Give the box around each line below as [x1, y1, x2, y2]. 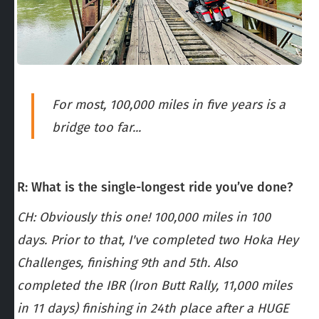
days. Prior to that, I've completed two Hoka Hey [17, 231, 298, 248]
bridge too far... [52, 119, 141, 135]
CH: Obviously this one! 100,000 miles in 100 [17, 209, 271, 225]
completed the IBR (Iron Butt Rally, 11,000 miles [17, 277, 292, 293]
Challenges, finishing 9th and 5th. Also [17, 254, 238, 271]
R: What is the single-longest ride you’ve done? [17, 179, 293, 195]
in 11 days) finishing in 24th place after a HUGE [17, 300, 289, 316]
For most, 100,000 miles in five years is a [52, 96, 286, 113]
